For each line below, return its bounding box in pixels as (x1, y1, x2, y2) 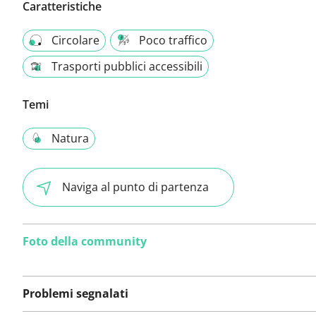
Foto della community (23, 233, 147, 249)
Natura (51, 130, 89, 146)
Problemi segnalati (23, 285, 128, 301)
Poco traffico (139, 32, 207, 48)
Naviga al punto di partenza (62, 178, 209, 195)
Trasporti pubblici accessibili (51, 58, 202, 74)
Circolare (51, 32, 99, 48)
